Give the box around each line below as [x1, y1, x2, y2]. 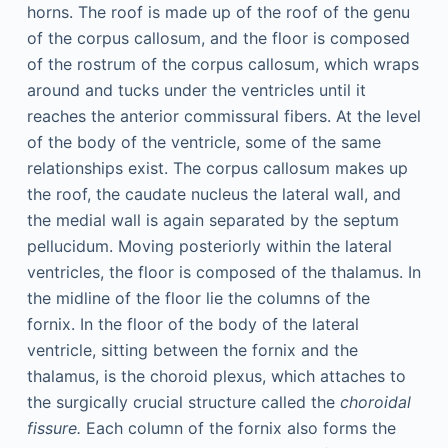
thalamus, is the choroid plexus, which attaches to [26, 366, 406, 386]
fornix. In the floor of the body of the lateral [26, 314, 359, 334]
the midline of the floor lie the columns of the [26, 288, 370, 308]
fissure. [26, 418, 81, 438]
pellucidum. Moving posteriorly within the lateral [26, 236, 392, 256]
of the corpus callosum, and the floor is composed [26, 28, 410, 48]
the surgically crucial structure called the [26, 392, 340, 412]
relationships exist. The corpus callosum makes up [26, 158, 408, 178]
